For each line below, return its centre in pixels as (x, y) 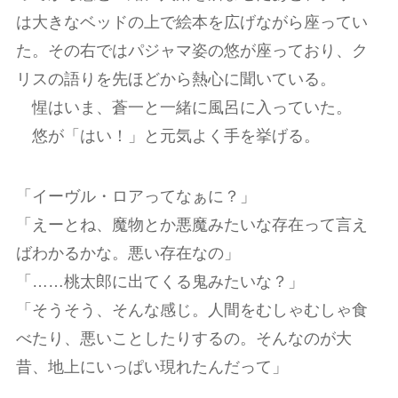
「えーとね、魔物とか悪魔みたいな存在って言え (191, 225)
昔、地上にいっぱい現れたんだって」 (151, 367)
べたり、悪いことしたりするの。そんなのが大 (183, 339)
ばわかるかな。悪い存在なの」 (127, 254)
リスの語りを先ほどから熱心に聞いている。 (175, 80)
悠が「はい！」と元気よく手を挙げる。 (175, 136)
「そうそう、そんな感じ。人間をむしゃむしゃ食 (191, 310)
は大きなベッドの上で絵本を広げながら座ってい (191, 23)
